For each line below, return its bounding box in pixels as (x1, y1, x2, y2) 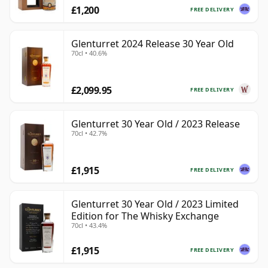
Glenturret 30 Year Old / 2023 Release (71, 117, 240, 131)
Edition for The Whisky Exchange (71, 209, 219, 223)
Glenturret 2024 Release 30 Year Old (71, 37, 234, 51)
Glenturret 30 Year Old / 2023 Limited (71, 197, 239, 211)
